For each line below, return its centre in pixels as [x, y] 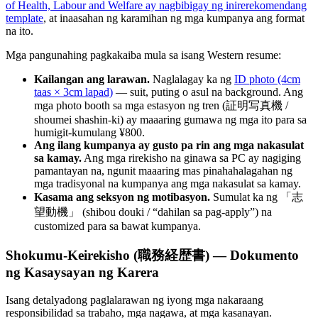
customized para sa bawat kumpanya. [117, 226]
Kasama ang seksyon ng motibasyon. [122, 197]
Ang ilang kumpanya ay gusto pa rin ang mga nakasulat [169, 146]
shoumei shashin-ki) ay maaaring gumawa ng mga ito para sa [170, 120]
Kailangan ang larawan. [92, 79]
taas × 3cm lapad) [73, 92]
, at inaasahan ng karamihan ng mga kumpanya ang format [174, 18]
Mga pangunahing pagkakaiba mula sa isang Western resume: [143, 55]
